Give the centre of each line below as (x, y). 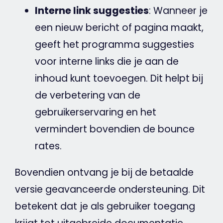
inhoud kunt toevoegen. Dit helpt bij (119, 78)
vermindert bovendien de (96, 129)
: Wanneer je (178, 10)
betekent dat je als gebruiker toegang (105, 207)
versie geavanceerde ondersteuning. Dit (110, 190)
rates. (48, 146)
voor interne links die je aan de (107, 61)
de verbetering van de (87, 95)
